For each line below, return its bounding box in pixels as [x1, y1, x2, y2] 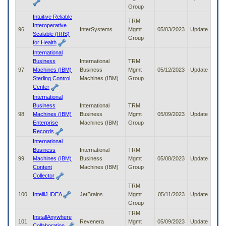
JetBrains [80, 191, 103, 198]
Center [33, 84, 49, 90]
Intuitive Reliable [33, 14, 72, 20]
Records [33, 128, 54, 135]
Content [33, 164, 52, 171]
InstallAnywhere [33, 214, 72, 220]
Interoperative [33, 22, 67, 29]
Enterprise [33, 120, 58, 126]
